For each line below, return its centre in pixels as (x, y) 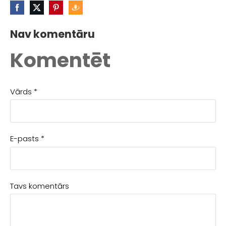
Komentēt (60, 60)
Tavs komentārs (40, 186)
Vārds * (24, 91)
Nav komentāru (52, 34)
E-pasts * (27, 139)
